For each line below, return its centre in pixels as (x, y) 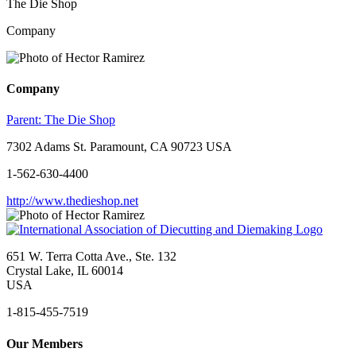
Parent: (25, 120)
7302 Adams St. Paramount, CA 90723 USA (119, 147)
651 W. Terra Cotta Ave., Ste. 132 (91, 257)
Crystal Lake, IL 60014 (65, 271)
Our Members (44, 343)
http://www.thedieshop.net (72, 201)
